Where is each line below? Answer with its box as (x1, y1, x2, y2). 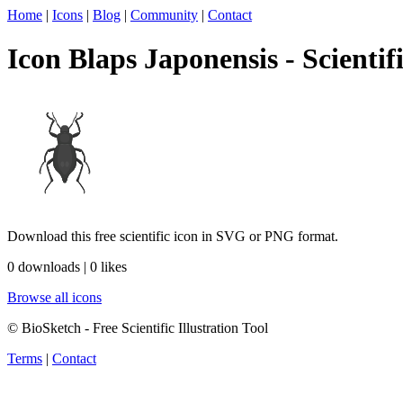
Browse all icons (7, 289, 102, 305)
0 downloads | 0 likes (7, 258, 127, 274)
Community (130, 7, 198, 22)
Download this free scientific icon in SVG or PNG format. (7, 228, 338, 244)
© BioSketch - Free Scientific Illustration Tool (7, 319, 268, 336)
